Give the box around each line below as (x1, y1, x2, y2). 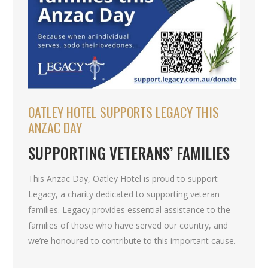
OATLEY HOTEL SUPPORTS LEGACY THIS (28, 102, 220, 121)
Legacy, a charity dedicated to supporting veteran (28, 188, 220, 200)
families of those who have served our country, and (28, 219, 229, 231)
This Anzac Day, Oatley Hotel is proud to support (28, 172, 218, 184)
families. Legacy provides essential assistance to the (28, 203, 231, 215)
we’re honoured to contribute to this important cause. (28, 234, 236, 246)
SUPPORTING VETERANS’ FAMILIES (28, 141, 230, 164)
